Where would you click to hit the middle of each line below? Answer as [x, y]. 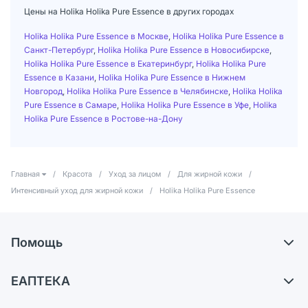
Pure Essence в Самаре [70, 104]
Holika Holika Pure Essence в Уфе [185, 104]
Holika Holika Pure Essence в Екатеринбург [108, 63]
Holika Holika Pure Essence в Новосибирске [184, 49]
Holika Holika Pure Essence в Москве [96, 36]
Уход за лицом [135, 174]
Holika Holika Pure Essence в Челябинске [147, 91]
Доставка [44, 265]
